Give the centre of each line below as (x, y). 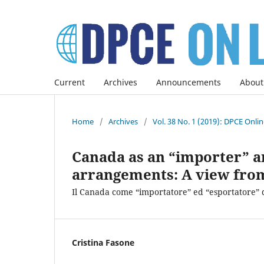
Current (70, 82)
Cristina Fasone (103, 242)
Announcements (189, 82)
